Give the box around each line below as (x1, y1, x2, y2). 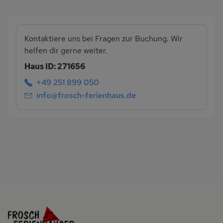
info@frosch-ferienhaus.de (36, 90, 136, 101)
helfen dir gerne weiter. (24, 45, 108, 56)
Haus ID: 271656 (24, 61, 85, 72)
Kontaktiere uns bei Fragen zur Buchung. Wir (24, 33, 183, 44)
